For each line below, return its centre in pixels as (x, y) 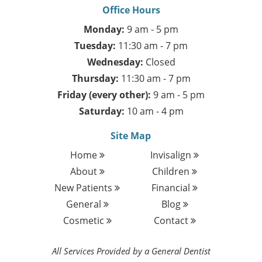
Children (172, 171)
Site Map (131, 136)
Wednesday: (115, 62)
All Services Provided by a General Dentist (131, 251)
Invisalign (172, 155)
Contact (172, 220)
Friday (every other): (104, 95)
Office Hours (131, 10)
